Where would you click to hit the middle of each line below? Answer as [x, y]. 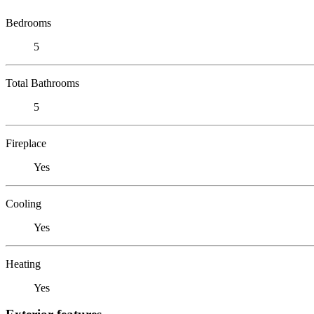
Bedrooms [28, 22]
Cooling [23, 203]
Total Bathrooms [42, 83]
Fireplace [26, 143]
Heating [23, 264]
